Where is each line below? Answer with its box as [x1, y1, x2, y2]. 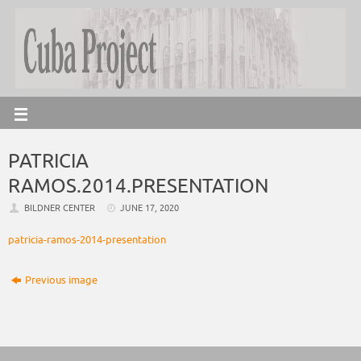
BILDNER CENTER [23, 202, 95, 214]
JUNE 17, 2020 [120, 202, 180, 214]
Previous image [25, 274, 98, 288]
